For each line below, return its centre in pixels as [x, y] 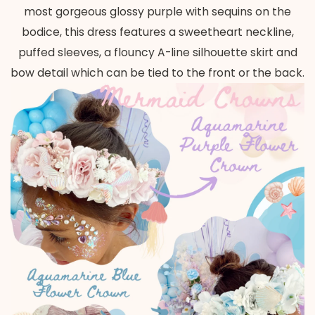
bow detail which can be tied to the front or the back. [157, 72]
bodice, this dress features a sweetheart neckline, [157, 32]
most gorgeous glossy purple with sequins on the [157, 11]
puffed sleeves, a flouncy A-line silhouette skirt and [157, 52]
